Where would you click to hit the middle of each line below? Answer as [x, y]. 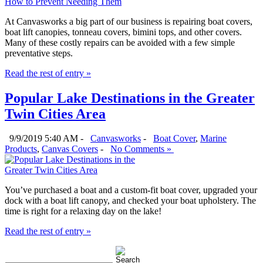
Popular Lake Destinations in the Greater [130, 98]
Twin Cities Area [55, 114]
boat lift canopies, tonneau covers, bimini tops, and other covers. [123, 32]
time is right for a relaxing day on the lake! [83, 211]
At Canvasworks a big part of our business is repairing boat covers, [129, 21]
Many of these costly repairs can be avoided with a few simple [120, 42]
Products [21, 149]
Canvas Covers [70, 149]
